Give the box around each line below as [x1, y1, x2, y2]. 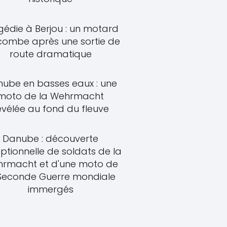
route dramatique [9, 47, 92, 60]
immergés [27, 182, 73, 196]
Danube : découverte [3, 132, 99, 145]
